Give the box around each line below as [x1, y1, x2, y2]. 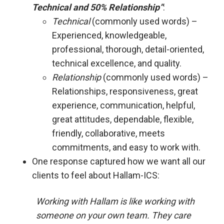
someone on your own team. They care [36, 210, 191, 221]
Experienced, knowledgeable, [52, 30, 166, 41]
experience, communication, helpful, [52, 100, 195, 111]
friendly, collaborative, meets [52, 128, 165, 139]
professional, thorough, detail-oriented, [52, 44, 204, 55]
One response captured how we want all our [32, 156, 205, 167]
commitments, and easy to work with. [52, 142, 200, 153]
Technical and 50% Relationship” [32, 2, 163, 13]
